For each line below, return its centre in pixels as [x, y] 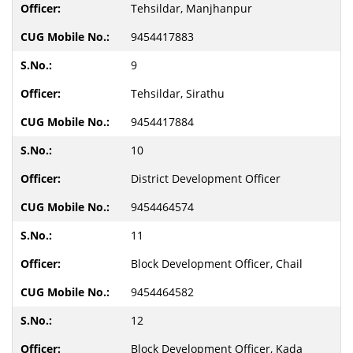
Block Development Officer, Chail [217, 264]
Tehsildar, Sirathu [178, 93]
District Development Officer [206, 178]
